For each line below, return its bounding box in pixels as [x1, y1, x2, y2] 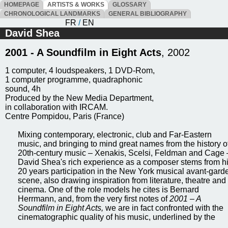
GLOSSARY [109, 1, 150, 8]
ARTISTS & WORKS [44, 1, 107, 8]
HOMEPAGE [1, 1, 42, 8]
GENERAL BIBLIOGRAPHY [105, 10, 190, 17]
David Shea [5, 27, 60, 39]
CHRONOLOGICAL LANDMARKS [1, 10, 103, 17]
